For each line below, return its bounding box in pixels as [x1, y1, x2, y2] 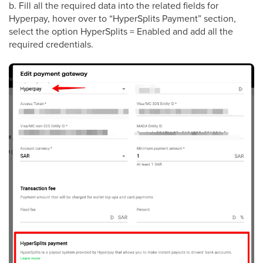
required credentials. [9, 38, 93, 50]
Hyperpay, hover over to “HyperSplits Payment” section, [9, 12, 236, 25]
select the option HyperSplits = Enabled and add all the [9, 25, 233, 38]
